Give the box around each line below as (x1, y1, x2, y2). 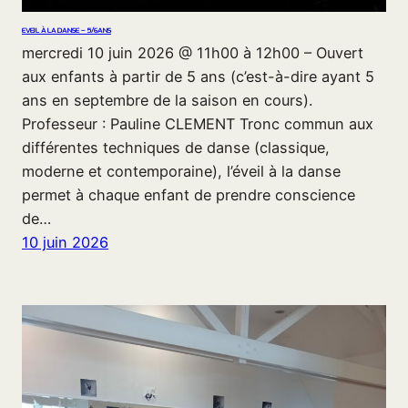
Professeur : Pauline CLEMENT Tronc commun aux (22, 115, 373, 134)
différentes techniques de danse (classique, (22, 138, 330, 158)
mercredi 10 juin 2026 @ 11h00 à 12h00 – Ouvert (22, 44, 363, 63)
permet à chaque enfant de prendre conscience (22, 186, 355, 205)
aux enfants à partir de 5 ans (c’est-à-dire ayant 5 (22, 67, 374, 87)
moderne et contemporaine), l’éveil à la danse (22, 162, 341, 181)
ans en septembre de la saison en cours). (22, 91, 312, 110)
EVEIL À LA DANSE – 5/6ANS (22, 25, 111, 36)
